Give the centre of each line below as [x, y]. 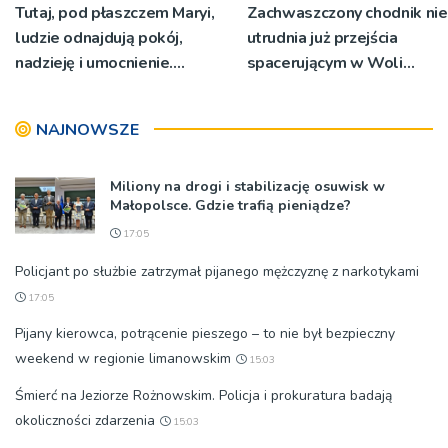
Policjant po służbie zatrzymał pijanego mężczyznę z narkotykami [217, 271]
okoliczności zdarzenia [85, 420]
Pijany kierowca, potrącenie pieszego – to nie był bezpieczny [205, 333]
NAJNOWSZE [87, 129]
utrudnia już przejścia [322, 37]
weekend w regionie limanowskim [123, 358]
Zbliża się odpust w [87, 87]
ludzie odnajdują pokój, [99, 37]
